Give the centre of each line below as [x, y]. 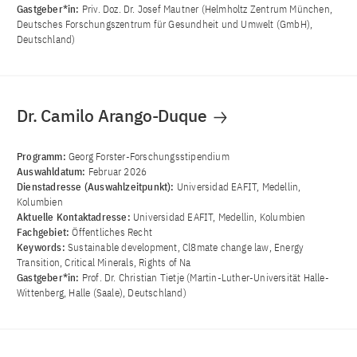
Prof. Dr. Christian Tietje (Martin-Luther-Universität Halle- [205, 278]
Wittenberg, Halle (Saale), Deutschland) [102, 293]
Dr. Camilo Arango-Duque [114, 116]
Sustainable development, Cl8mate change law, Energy [186, 248]
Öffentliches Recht [112, 233]
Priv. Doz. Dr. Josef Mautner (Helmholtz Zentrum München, [207, 10]
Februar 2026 [118, 172]
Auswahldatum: [53, 172]
